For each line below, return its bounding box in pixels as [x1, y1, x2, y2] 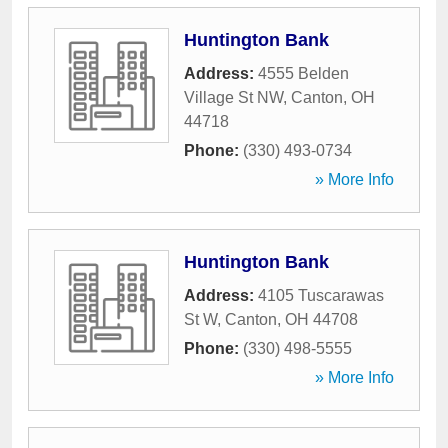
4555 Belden [258, 65, 349, 82]
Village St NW [184, 89, 283, 106]
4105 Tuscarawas [258, 287, 384, 304]
